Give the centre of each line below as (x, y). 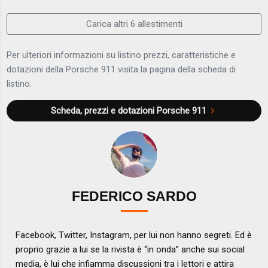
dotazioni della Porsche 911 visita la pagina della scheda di (121, 70)
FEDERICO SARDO (134, 196)
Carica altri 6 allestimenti (134, 24)
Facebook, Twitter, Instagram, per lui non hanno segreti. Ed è (134, 235)
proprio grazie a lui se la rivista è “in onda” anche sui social (130, 249)
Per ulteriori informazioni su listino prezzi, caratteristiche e (121, 55)
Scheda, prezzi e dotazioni (103, 111)
